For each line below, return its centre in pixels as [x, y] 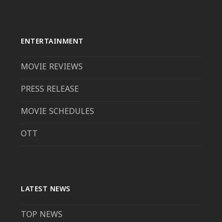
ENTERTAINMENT [52, 42]
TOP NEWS [42, 215]
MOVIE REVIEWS [52, 68]
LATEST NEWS [46, 190]
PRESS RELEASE [50, 90]
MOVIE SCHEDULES [58, 112]
